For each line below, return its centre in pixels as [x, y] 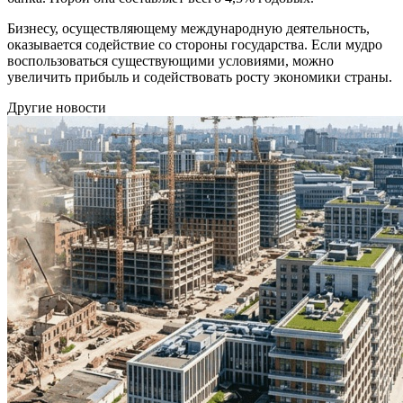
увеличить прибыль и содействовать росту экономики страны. [200, 77]
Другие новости [57, 108]
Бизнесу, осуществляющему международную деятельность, [188, 29]
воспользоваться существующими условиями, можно [170, 61]
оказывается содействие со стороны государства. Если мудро [195, 45]
